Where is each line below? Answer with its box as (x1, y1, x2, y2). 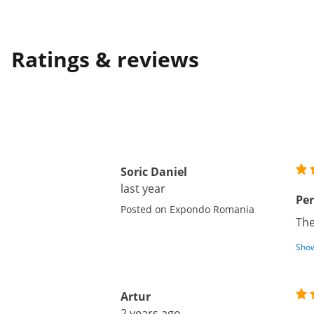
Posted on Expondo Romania (121, 203, 254, 216)
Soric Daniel (121, 164, 187, 179)
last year (121, 181, 165, 196)
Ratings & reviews (11, 45, 199, 74)
